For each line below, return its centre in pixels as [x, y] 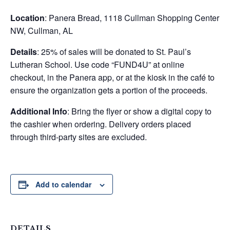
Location [27, 18]
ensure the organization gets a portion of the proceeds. [109, 90]
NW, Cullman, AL [42, 31]
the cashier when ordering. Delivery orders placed [101, 124]
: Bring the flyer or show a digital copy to [139, 111]
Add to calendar [63, 184]
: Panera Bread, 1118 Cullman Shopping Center [132, 18]
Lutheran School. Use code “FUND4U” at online [97, 64]
